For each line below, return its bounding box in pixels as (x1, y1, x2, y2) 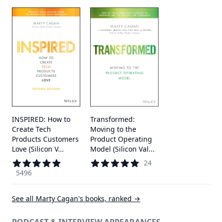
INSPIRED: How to (12, 114, 70, 124)
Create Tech (12, 124, 51, 134)
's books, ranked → (78, 194, 140, 203)
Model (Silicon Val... (90, 144, 155, 154)
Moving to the (90, 124, 136, 134)
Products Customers (12, 134, 79, 144)
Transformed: (90, 114, 135, 124)
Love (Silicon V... (12, 144, 64, 154)
